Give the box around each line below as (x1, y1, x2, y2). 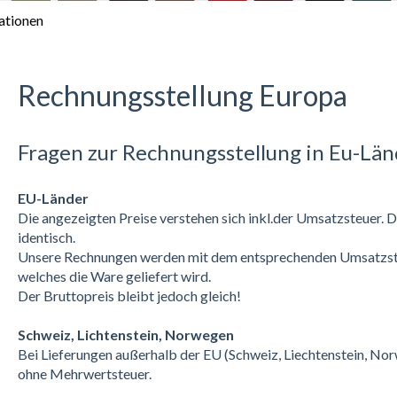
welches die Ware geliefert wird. (17, 267, 211, 284)
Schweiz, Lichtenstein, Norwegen (17, 325, 234, 343)
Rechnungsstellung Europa (17, 77, 347, 113)
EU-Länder (17, 189, 89, 206)
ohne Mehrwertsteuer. (17, 364, 152, 382)
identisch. (17, 228, 78, 245)
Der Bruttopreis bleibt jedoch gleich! (17, 286, 241, 304)
